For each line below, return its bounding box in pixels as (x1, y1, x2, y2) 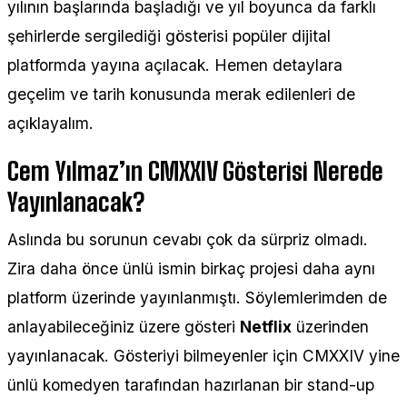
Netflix (240, 316, 292, 336)
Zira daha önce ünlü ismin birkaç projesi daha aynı (7, 258, 375, 278)
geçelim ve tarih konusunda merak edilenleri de (7, 84, 355, 104)
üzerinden (292, 316, 369, 336)
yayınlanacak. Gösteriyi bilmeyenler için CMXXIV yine (7, 345, 400, 365)
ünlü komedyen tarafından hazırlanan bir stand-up (7, 374, 374, 394)
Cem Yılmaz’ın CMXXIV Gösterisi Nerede (7, 155, 383, 186)
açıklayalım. (7, 113, 94, 133)
